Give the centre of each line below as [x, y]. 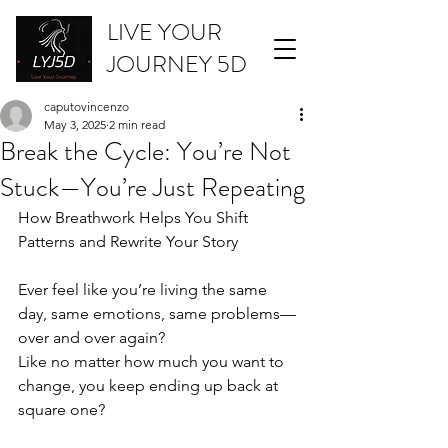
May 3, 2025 [75, 124]
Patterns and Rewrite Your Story [128, 241]
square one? [61, 409]
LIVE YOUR [164, 32]
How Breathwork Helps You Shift [135, 217]
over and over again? [91, 337]
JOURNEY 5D [177, 64]
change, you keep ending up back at [150, 385]
